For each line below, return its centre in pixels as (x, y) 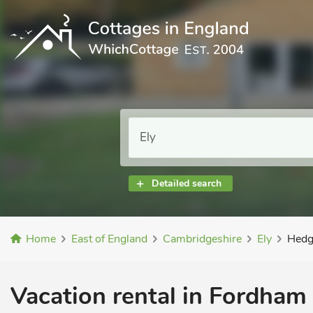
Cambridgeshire (202, 239)
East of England (109, 239)
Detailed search (187, 183)
